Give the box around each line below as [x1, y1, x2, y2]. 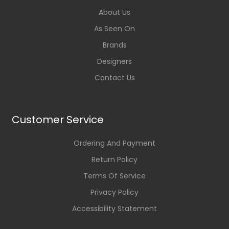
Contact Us [94, 73, 135, 83]
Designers [97, 56, 132, 67]
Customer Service [12, 112, 104, 127]
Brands [102, 40, 127, 51]
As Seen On [94, 24, 135, 34]
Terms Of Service [83, 171, 146, 181]
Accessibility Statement [72, 203, 157, 214]
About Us [99, 7, 130, 18]
